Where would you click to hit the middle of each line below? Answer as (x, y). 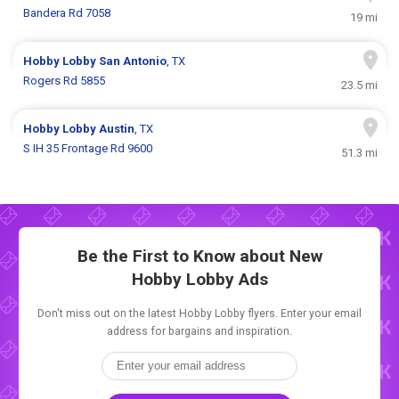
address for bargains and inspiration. (199, 331)
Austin (117, 129)
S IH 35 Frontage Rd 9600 (88, 149)
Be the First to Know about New (199, 256)
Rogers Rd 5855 (65, 81)
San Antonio (133, 61)
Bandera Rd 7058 (67, 13)
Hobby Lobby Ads (199, 279)
